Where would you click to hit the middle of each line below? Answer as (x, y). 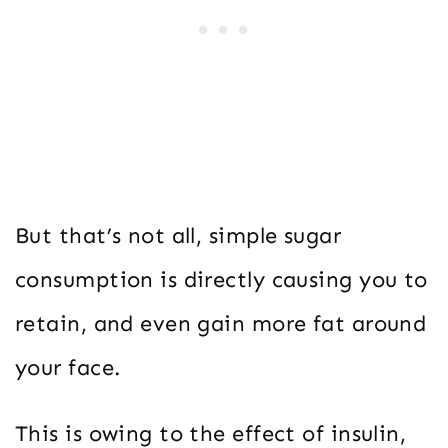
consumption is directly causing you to (221, 279)
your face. (68, 367)
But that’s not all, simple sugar (178, 235)
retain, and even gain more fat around (221, 323)
